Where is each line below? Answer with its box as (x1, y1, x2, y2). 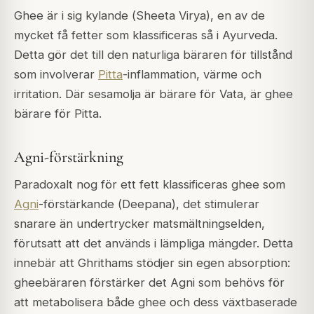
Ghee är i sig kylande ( (14, 8, 136, 22)
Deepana (122, 197, 172, 212)
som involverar (14, 67, 98, 81)
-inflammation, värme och (123, 67, 261, 81)
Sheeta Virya (136, 8, 206, 22)
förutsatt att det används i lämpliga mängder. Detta (14, 236, 293, 251)
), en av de (206, 8, 265, 22)
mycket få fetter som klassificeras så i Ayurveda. (14, 27, 278, 42)
